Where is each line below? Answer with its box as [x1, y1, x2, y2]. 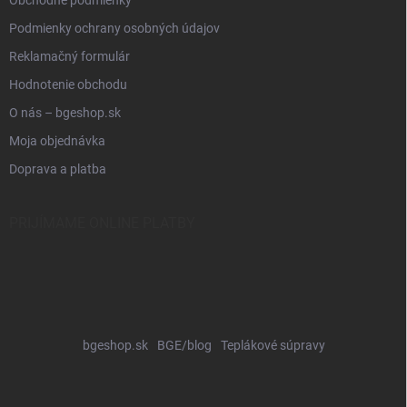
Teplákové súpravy [220, 338, 325, 353]
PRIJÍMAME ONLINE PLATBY [9, 214, 195, 233]
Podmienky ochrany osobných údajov [9, 21, 220, 36]
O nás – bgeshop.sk [9, 105, 121, 121]
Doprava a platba [9, 162, 106, 177]
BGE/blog [156, 338, 212, 353]
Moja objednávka [9, 134, 105, 149]
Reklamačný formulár [9, 49, 130, 65]
